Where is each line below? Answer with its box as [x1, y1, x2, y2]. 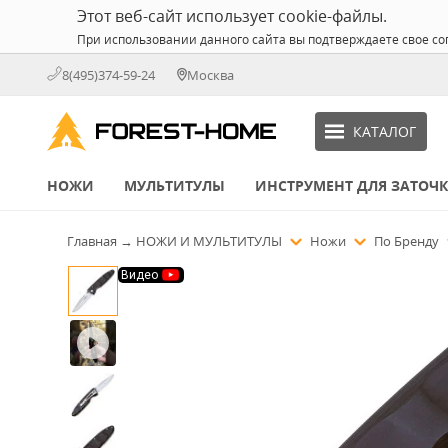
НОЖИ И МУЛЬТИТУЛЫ [136, 232, 285, 250]
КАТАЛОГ [352, 121, 416, 141]
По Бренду [374, 232, 442, 250]
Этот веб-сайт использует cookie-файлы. [77, 5, 387, 27]
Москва [187, 65, 234, 84]
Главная [67, 232, 117, 250]
